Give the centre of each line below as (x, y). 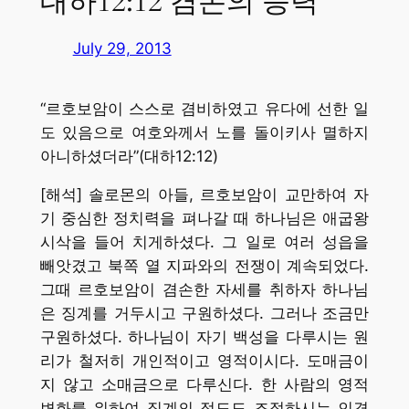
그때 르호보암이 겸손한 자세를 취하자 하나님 (204, 290)
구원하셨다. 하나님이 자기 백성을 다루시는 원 (204, 337)
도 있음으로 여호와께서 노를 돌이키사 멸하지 (204, 132)
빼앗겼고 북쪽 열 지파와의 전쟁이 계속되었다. (204, 266)
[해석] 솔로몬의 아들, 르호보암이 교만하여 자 (204, 195)
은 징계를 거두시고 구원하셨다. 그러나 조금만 (204, 314)
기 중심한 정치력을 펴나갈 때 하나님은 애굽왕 (204, 219)
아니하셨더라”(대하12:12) (129, 156)
